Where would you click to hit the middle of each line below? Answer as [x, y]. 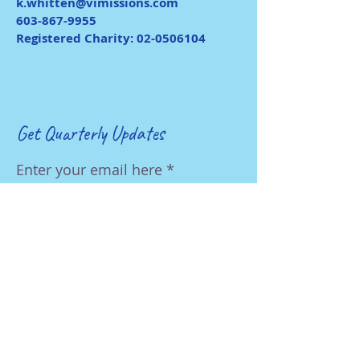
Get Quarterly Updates [90, 133]
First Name [53, 231]
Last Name [52, 293]
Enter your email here [89, 170]
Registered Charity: [76, 38]
